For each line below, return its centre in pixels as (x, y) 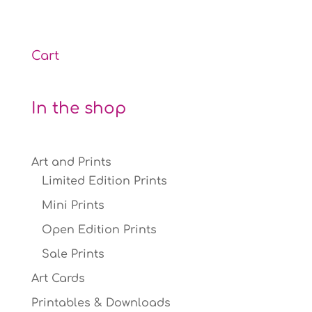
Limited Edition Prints (104, 181)
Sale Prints (73, 255)
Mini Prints (73, 206)
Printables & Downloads (101, 303)
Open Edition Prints (99, 230)
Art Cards (58, 279)
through (121, 7)
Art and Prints (71, 163)
